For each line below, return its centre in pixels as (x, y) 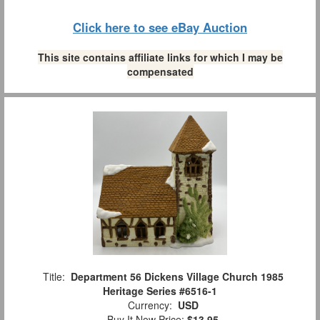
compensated (160, 72)
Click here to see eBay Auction (160, 27)
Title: (54, 277)
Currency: (150, 305)
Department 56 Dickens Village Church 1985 (177, 277)
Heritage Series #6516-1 (160, 291)
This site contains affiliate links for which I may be (160, 57)
